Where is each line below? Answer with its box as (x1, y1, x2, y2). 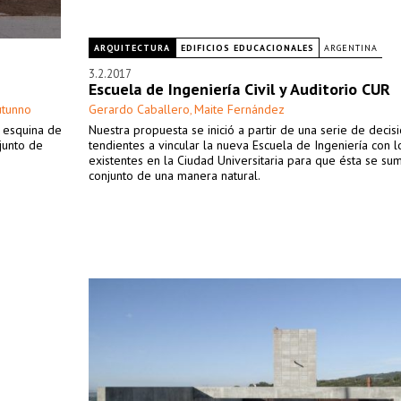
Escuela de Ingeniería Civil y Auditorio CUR (89, 79, 390, 99)
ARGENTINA (324, 42, 378, 54)
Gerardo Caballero (89, 101, 190, 117)
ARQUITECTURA (94, 42, 170, 54)
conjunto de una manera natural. (89, 167, 260, 183)
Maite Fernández (194, 101, 285, 117)
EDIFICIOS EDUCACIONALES (181, 42, 314, 54)
